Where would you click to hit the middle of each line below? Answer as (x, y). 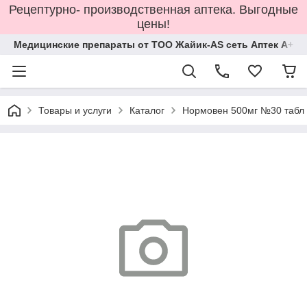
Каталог (147, 110)
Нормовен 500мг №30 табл (243, 110)
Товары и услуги (75, 110)
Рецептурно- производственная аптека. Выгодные (153, 10)
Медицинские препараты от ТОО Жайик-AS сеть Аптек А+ (153, 45)
